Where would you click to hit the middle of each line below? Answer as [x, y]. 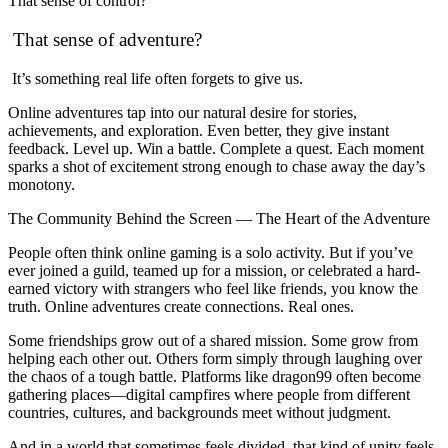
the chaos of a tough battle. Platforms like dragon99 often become [214, 376]
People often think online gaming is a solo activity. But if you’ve [210, 252]
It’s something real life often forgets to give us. [155, 78]
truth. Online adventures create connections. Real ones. [181, 306]
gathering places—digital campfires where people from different [209, 394]
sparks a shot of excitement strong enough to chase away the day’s [216, 166]
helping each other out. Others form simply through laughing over [215, 358]
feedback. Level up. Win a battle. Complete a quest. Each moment [216, 148]
